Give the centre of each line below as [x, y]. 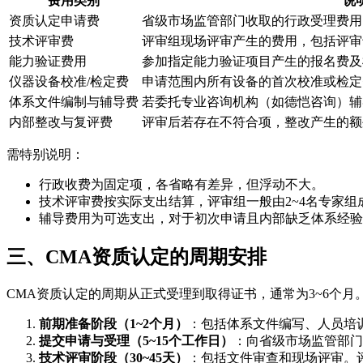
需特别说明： [45, 154]
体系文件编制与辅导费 [74, 101]
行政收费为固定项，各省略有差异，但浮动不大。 [181, 184]
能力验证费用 [48, 61]
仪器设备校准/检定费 [69, 81]
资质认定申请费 [54, 20]
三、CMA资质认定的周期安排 [137, 256]
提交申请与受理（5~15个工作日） [136, 340]
